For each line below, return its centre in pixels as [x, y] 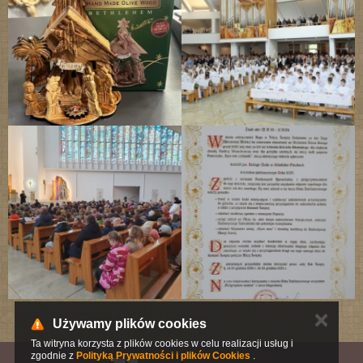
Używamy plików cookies [130, 324]
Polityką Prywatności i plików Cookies [163, 356]
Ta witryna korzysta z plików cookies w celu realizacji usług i [162, 344]
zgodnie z [53, 356]
